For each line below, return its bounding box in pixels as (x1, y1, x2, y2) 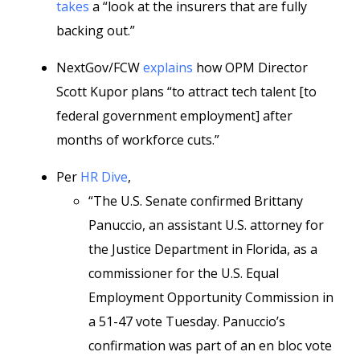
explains (143, 59, 193, 76)
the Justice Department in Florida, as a (88, 240, 317, 258)
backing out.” (56, 22, 135, 39)
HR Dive (80, 168, 128, 186)
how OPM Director (193, 59, 308, 76)
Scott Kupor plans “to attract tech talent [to (56, 83, 317, 100)
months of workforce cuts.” (56, 131, 219, 149)
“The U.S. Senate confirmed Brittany (88, 192, 303, 210)
